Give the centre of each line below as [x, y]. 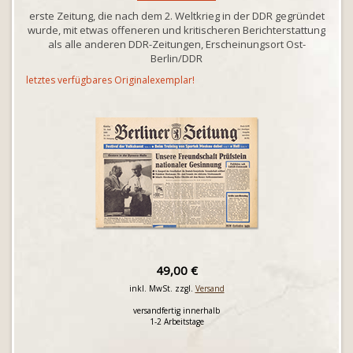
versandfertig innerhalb [176, 310]
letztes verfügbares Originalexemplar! [110, 80]
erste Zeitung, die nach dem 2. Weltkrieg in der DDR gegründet [176, 16]
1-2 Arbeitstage [176, 321]
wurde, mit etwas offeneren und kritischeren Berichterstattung [176, 30]
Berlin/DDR [176, 58]
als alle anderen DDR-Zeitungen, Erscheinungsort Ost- [176, 44]
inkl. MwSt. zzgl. [162, 288]
